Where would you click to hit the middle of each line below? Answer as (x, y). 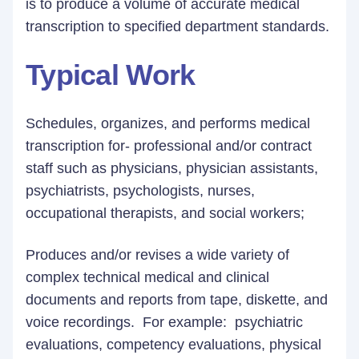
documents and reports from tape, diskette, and (177, 300)
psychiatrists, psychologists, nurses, (140, 191)
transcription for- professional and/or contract (169, 146)
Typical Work (111, 75)
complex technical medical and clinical (147, 277)
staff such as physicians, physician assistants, (172, 168)
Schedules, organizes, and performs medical (168, 123)
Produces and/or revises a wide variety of (157, 255)
